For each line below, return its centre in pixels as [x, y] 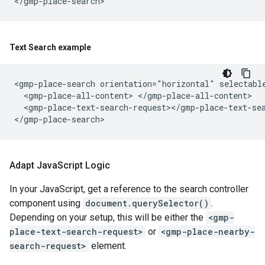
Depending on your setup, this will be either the [108, 217]
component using [46, 203]
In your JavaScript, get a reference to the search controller [129, 189]
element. [108, 246]
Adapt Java [33, 165]
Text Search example [50, 47]
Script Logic [84, 165]
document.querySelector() [147, 203]
